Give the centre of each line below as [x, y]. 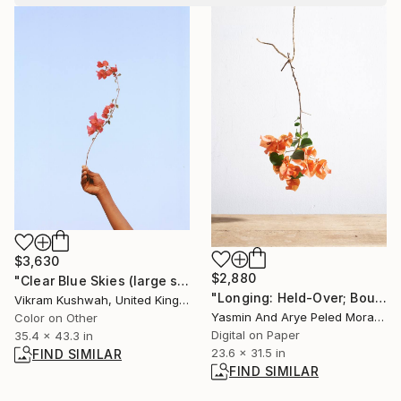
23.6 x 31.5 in [248, 353]
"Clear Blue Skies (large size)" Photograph [183, 280]
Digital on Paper [256, 335]
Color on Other [56, 317]
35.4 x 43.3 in [54, 335]
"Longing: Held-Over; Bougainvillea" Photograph [380, 298]
